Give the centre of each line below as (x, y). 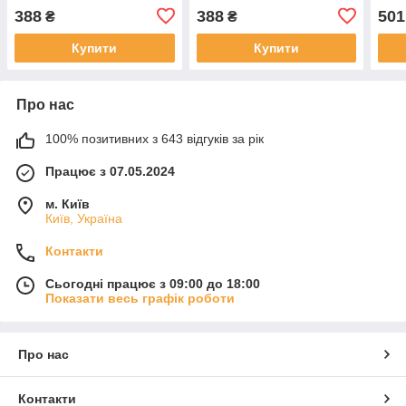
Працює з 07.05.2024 (110, 171)
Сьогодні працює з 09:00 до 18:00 (153, 283)
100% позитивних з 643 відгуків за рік (155, 138)
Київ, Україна (84, 218)
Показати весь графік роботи (140, 298)
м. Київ (68, 203)
